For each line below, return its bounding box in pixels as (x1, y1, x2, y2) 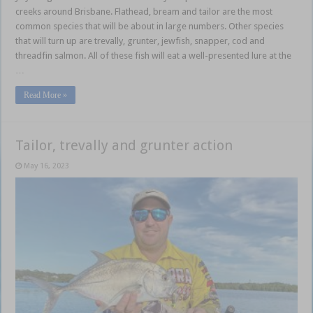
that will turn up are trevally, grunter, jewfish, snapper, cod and (15, 35, 265, 46)
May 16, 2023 (24, 161, 70, 170)
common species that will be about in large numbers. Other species (15, 20, 284, 31)
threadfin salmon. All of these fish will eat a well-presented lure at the (15, 50, 292, 61)
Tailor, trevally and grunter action (15, 136, 233, 154)
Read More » (24, 89, 68, 100)
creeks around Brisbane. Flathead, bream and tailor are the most (15, 6, 273, 17)
